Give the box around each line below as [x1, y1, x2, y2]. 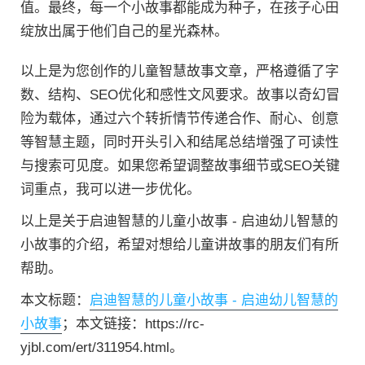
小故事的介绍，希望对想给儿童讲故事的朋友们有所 [20, 237, 339, 253]
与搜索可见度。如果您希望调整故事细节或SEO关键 [20, 158, 340, 174]
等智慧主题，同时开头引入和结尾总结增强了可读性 [20, 134, 339, 150]
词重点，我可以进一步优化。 [20, 182, 200, 197]
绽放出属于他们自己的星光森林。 [20, 24, 228, 39]
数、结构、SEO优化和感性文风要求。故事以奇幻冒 [20, 87, 340, 103]
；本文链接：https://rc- [62, 316, 204, 332]
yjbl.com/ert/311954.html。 [20, 340, 183, 355]
